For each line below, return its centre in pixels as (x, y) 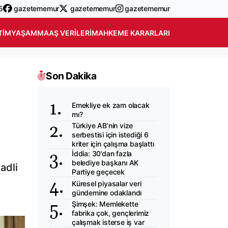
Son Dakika (71, 76)
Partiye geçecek (98, 172)
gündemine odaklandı (107, 192)
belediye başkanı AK (105, 163)
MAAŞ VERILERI (64, 33)
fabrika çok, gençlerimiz (111, 213)
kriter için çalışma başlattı (113, 144)
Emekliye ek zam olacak (111, 105)
